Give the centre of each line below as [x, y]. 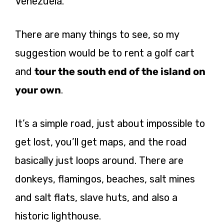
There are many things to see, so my [97, 34]
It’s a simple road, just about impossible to [110, 123]
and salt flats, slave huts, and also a [96, 197]
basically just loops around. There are [99, 160]
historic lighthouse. [58, 216]
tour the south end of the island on [120, 71]
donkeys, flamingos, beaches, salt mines [105, 179]
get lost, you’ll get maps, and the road [101, 142]
